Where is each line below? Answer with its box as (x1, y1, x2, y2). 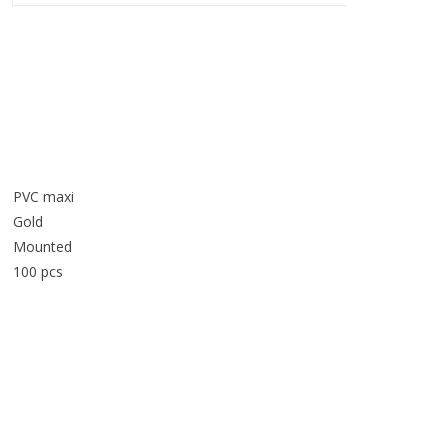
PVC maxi (12, 187, 74, 207)
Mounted (12, 237, 72, 257)
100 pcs (12, 262, 63, 282)
